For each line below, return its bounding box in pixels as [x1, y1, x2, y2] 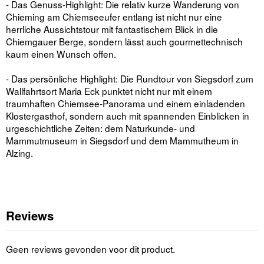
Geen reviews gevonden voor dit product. [6, 242, 175, 255]
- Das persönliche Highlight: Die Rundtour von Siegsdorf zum [6, 72, 253, 85]
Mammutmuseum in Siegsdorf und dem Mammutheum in [6, 134, 239, 147]
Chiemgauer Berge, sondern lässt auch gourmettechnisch [6, 35, 243, 48]
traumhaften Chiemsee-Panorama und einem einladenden [6, 97, 245, 110]
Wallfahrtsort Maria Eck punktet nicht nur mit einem [6, 84, 212, 98]
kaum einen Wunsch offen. [6, 47, 116, 61]
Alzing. [6, 146, 33, 160]
